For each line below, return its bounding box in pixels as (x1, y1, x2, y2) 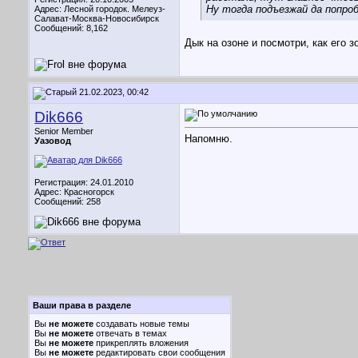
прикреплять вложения (93, 338, 189, 348)
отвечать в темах (93, 328, 167, 338)
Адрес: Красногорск (34, 187, 114, 197)
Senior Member (34, 126, 93, 136)
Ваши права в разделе (33, 300, 131, 310)
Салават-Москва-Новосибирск (34, 14, 159, 23)
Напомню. (185, 133, 233, 145)
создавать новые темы (93, 319, 189, 328)
